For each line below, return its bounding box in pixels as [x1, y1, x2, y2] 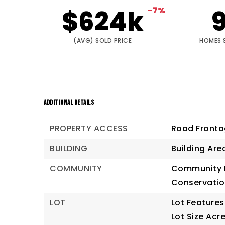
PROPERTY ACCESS [50, 123, 128, 134]
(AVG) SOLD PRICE [73, 36, 132, 45]
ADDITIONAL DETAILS [44, 99, 94, 107]
